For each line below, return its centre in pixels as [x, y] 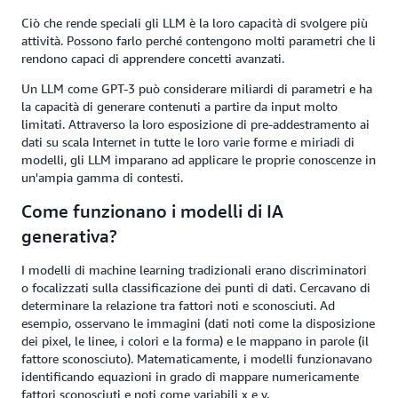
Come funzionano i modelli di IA [152, 211]
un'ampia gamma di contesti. [102, 178]
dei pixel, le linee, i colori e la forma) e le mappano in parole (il [195, 341]
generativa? [69, 236]
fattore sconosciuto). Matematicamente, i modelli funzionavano [197, 359]
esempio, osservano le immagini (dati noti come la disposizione [198, 323]
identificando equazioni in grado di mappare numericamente [190, 377]
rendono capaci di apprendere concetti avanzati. [153, 59]
